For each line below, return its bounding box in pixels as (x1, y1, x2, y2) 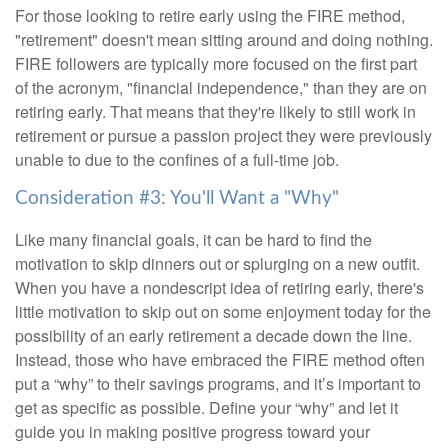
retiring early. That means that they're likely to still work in (15, 99, 416, 123)
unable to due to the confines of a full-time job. (15, 147, 339, 171)
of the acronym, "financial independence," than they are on (15, 75, 427, 99)
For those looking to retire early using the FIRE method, (15, 3, 405, 27)
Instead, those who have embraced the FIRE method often (15, 348, 425, 372)
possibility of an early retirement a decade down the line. (15, 324, 412, 348)
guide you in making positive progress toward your (15, 420, 370, 444)
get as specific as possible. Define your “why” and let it (15, 396, 398, 420)
